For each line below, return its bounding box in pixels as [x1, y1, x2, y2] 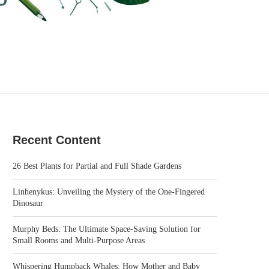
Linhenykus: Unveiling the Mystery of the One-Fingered [13, 187, 205, 197]
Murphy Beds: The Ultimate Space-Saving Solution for [13, 225, 201, 234]
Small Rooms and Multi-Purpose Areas [13, 236, 145, 246]
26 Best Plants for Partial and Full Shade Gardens [13, 162, 181, 171]
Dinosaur [13, 199, 43, 208]
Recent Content [13, 133, 101, 147]
